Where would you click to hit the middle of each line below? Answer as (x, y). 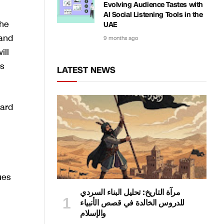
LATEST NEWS (86, 70)
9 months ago (121, 38)
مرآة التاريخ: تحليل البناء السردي (130, 192)
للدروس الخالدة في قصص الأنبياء (132, 203)
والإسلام (93, 213)
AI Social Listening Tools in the (153, 15)
